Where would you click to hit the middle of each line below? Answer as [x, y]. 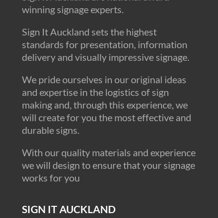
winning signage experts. [73, 9]
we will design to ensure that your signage [108, 165]
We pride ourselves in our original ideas [104, 79]
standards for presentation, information [104, 44]
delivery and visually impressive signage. [105, 57]
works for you [51, 177]
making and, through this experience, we [105, 104]
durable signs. [50, 130]
